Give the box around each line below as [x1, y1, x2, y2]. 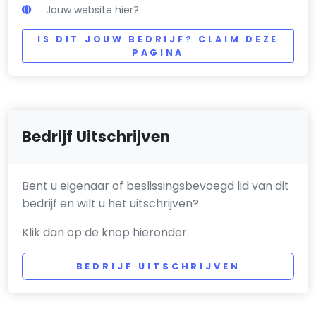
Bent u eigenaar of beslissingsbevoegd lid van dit [22, 178, 290, 195]
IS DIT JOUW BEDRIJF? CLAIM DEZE [37, 32, 279, 45]
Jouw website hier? [46, 2, 140, 17]
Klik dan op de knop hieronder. [22, 224, 190, 241]
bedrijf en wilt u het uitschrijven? [22, 195, 200, 212]
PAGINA [131, 46, 185, 59]
